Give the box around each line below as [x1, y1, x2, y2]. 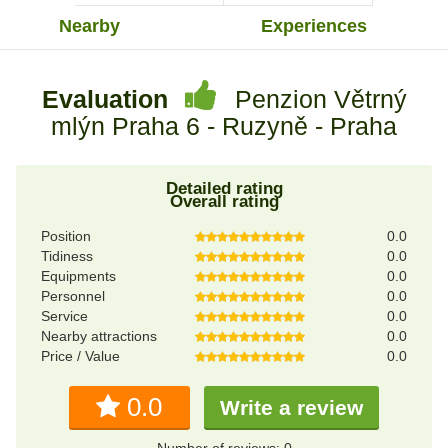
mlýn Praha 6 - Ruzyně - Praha [51, 111, 397, 140]
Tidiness [41, 248, 93, 265]
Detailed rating [165, 179, 283, 199]
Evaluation [41, 84, 175, 113]
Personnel [41, 288, 105, 305]
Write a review [219, 396, 363, 420]
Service [41, 308, 88, 325]
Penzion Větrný [234, 84, 407, 113]
